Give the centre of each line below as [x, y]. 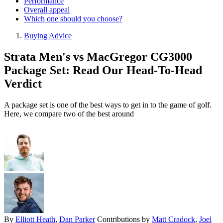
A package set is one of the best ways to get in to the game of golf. [108, 105]
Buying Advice [48, 36]
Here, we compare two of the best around [69, 114]
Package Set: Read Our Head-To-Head [103, 70]
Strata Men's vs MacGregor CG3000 [98, 57]
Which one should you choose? [73, 19]
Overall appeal [47, 10]
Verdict [23, 84]
